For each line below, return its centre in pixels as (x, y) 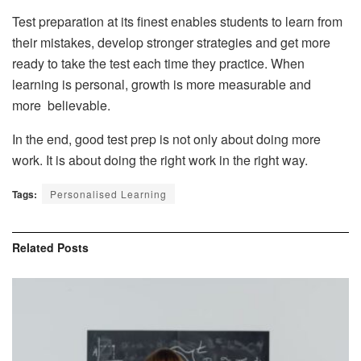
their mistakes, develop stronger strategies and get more (171, 43)
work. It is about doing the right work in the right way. (160, 160)
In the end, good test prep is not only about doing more (166, 139)
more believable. (61, 106)
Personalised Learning (108, 194)
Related (33, 248)
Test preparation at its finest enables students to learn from (177, 22)
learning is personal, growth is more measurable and (162, 85)
